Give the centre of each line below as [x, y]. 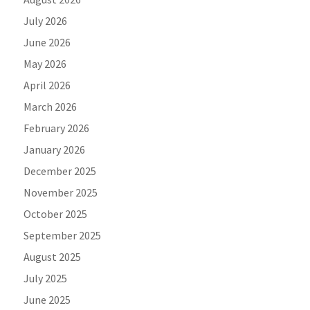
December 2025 [60, 171]
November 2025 [61, 193]
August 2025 [53, 257]
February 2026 [57, 128]
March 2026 [51, 107]
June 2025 [47, 300]
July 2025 [46, 279]
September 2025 [63, 236]
